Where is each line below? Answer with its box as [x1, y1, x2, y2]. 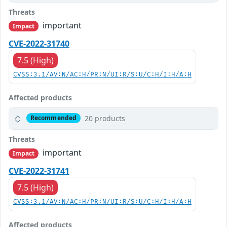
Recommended [30, 113, 77, 123]
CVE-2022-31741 [9, 165, 69, 176]
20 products [84, 113, 125, 123]
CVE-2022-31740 [9, 37, 69, 49]
